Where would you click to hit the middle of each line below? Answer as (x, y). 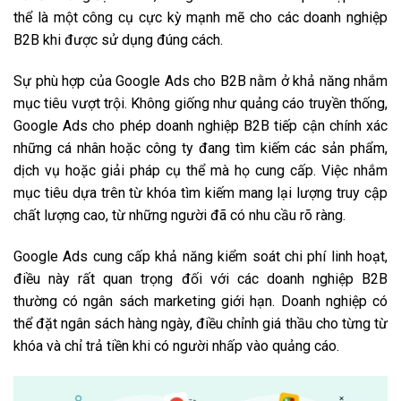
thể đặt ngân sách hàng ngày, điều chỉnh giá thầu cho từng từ (200, 323)
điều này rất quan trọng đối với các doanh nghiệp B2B (200, 278)
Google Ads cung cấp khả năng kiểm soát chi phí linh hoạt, (200, 256)
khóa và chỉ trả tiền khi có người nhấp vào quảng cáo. (176, 346)
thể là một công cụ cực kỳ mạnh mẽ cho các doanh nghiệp (200, 18)
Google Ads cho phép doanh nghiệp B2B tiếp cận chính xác (200, 125)
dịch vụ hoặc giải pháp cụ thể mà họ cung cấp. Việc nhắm (200, 170)
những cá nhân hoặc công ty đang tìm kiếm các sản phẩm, (200, 148)
